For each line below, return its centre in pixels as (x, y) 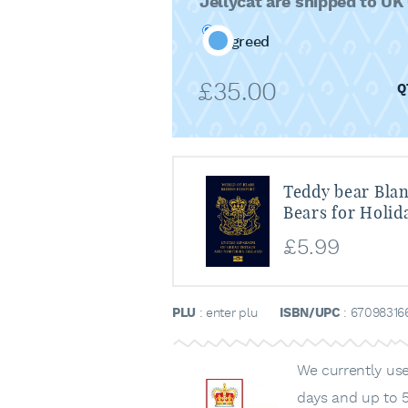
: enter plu (227, 314)
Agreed (246, 43)
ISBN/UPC (310, 314)
